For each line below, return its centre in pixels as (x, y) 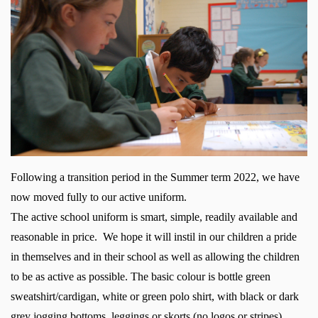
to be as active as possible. (71, 276)
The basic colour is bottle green (201, 276)
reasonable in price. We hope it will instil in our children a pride (154, 236)
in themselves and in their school (83, 256)
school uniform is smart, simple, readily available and (179, 216)
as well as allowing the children (228, 256)
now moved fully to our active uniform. (99, 197)
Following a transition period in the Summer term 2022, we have (155, 177)
